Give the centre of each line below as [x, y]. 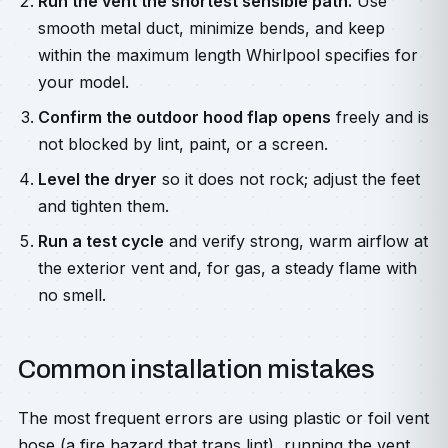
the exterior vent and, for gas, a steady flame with [227, 268]
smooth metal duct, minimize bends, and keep [211, 28]
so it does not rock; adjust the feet [288, 179]
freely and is [380, 117]
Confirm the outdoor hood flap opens [184, 117]
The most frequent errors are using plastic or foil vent [223, 418]
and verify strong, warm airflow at [296, 241]
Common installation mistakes [196, 369]
